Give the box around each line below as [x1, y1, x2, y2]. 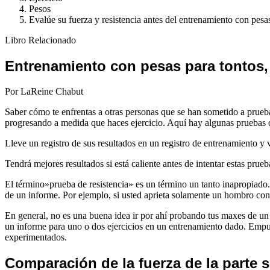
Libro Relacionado [5, 34, 76, 45]
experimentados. [5, 232, 67, 243]
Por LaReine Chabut [5, 86, 83, 97]
